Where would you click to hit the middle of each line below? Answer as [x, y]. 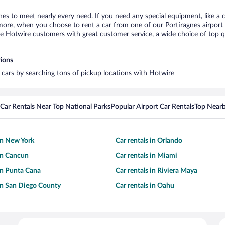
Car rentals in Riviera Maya [156, 171]
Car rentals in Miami [146, 156]
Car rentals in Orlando [149, 141]
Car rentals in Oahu [145, 186]
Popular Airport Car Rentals [152, 107]
